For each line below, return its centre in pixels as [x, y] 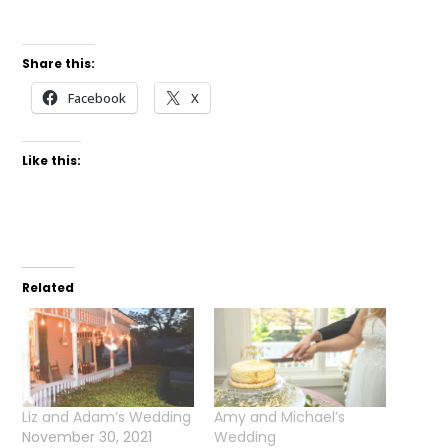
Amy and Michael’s [279, 416]
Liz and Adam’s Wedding [107, 416]
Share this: [59, 64]
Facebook [97, 98]
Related [48, 288]
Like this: [52, 161]
